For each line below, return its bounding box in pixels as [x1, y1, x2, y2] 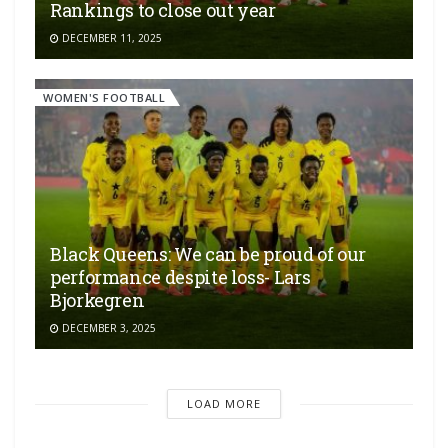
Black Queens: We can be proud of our [50, 242, 367, 267]
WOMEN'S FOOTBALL [43, 89, 165, 105]
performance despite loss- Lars [50, 265, 311, 290]
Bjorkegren [50, 288, 145, 313]
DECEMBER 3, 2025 [59, 321, 156, 336]
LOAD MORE [186, 396, 261, 412]
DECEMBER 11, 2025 [59, 30, 162, 45]
